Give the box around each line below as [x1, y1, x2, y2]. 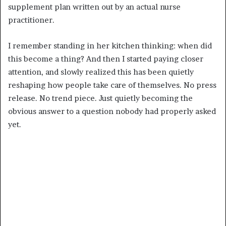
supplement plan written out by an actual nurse [8, 2, 181, 12]
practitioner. [8, 15, 54, 25]
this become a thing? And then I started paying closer [8, 53, 203, 64]
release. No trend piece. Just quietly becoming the [8, 93, 193, 103]
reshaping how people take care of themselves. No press [8, 80, 216, 90]
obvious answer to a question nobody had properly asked [8, 106, 216, 116]
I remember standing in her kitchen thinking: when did [8, 40, 212, 50]
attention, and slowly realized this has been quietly [8, 67, 194, 77]
